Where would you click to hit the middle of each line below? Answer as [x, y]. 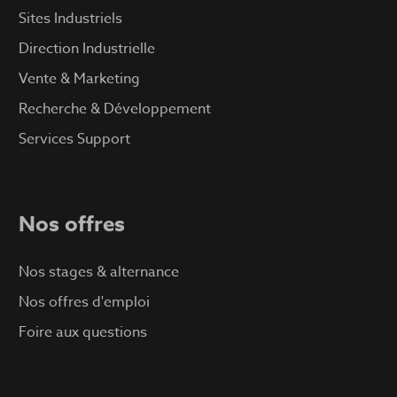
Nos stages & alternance [99, 272]
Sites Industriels [71, 19]
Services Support [75, 140]
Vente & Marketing [80, 79]
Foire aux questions [83, 332]
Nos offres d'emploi [85, 302]
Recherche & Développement [115, 109]
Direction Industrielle [87, 49]
